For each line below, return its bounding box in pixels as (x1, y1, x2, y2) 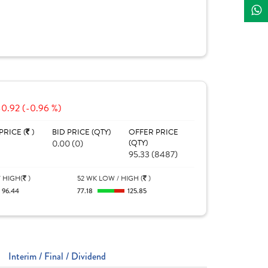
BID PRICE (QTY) (51, 126, 111, 138)
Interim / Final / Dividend (8, 249, 106, 263)
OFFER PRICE (128, 126, 178, 138)
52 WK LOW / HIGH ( (77, 173, 144, 184)
